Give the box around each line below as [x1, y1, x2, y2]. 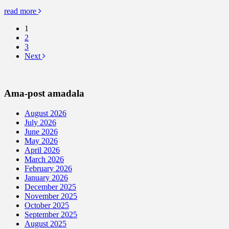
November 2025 [25, 191, 77, 200]
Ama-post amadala [4, 87, 84, 99]
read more [4, 7, 38, 16]
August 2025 [25, 219, 66, 228]
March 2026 [25, 154, 64, 164]
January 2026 [25, 173, 68, 182]
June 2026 [25, 127, 58, 136]
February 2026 [25, 164, 72, 173]
